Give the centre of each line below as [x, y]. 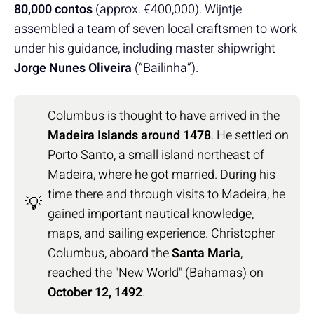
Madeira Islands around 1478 [129, 135]
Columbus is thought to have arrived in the [164, 116]
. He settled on [250, 135]
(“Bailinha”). [166, 68]
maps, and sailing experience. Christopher [162, 233]
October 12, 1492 [95, 292]
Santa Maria [206, 253]
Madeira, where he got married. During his [162, 175]
